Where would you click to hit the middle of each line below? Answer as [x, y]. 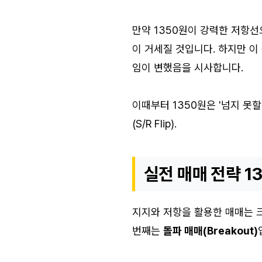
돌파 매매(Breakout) [211, 231]
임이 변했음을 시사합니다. [188, 68]
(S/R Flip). [154, 124]
